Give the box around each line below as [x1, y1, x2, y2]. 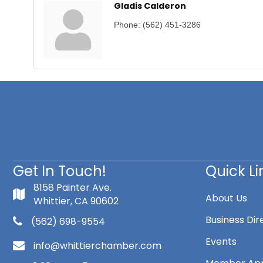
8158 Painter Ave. [33, 180, 112, 194]
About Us [205, 191, 248, 205]
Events [205, 234, 237, 248]
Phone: [114, 19, 140, 29]
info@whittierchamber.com [33, 238, 161, 252]
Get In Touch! [13, 161, 106, 181]
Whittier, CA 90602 [33, 194, 119, 208]
